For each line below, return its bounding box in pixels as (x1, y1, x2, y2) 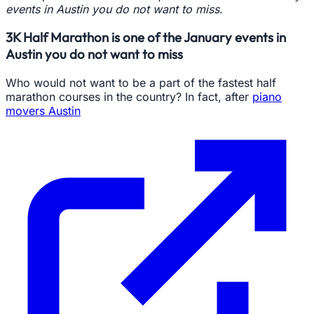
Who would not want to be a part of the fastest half (6, 76, 276, 90)
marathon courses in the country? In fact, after (6, 90, 252, 104)
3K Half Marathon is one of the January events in (6, 29, 286, 46)
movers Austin (6, 104, 81, 118)
